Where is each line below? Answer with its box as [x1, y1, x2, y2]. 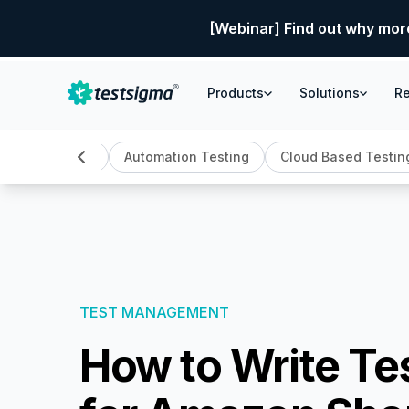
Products [207, 85, 264, 100]
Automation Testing [123, 149, 249, 164]
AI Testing [28, 149, 93, 164]
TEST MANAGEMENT [79, 302, 229, 321]
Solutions [299, 85, 360, 100]
